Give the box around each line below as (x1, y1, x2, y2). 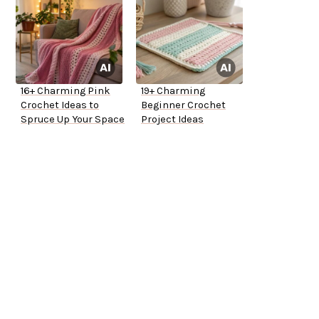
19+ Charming (141, 85, 205, 98)
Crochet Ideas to (21, 99, 99, 112)
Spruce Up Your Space (21, 113, 125, 126)
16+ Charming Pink (21, 85, 110, 98)
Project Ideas (141, 113, 204, 126)
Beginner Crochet (141, 99, 226, 112)
